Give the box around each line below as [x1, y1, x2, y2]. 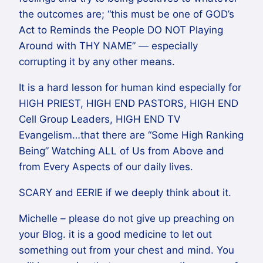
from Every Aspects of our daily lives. [19, 160, 193, 173]
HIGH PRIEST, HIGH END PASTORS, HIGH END [19, 97, 238, 109]
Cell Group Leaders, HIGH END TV [19, 113, 181, 125]
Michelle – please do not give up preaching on [19, 212, 234, 224]
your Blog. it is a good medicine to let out [19, 228, 212, 240]
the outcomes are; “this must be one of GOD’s [19, 8, 234, 20]
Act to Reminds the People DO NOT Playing [19, 23, 223, 36]
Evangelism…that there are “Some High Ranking [19, 129, 244, 141]
